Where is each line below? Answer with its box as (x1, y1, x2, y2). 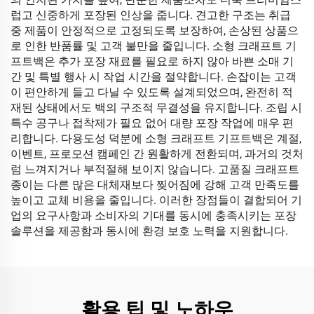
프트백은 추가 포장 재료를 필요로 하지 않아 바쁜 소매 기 (11, 55, 294, 68)
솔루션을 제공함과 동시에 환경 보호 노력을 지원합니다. (11, 224, 288, 238)
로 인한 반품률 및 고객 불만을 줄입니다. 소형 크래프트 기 (11, 39, 296, 53)
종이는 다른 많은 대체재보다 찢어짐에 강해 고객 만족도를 (11, 178, 299, 191)
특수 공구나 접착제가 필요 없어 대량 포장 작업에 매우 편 (11, 116, 294, 130)
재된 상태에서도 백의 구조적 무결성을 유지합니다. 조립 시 (11, 101, 302, 114)
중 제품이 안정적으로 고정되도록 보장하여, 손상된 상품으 (11, 24, 299, 37)
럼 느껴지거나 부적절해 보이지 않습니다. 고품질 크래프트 (11, 163, 299, 176)
